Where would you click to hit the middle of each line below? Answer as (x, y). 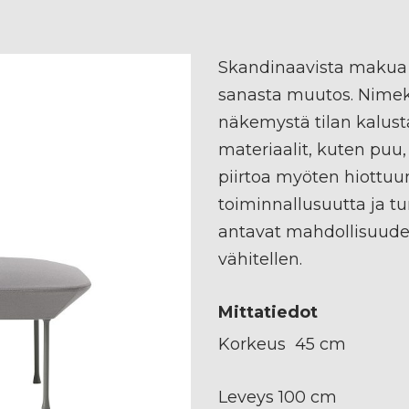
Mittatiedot (268, 312)
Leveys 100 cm (278, 397)
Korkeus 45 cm (282, 344)
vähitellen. (260, 259)
